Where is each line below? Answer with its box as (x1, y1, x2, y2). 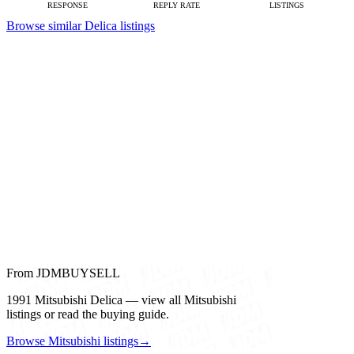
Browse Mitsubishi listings (6, 334, 138, 348)
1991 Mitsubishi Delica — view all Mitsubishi (6, 293, 236, 307)
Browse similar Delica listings (6, 19, 155, 33)
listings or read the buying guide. (6, 307, 169, 322)
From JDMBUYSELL (6, 266, 120, 281)
